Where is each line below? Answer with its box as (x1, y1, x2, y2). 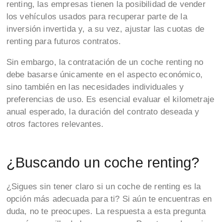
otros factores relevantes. (6, 119, 107, 129)
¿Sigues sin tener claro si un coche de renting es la (6, 182, 201, 192)
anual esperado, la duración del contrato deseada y (6, 107, 200, 117)
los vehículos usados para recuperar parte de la (6, 12, 187, 22)
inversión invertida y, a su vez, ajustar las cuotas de (6, 24, 204, 34)
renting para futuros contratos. (6, 37, 121, 47)
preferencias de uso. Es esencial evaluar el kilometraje (6, 95, 215, 105)
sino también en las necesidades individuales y (6, 82, 184, 92)
